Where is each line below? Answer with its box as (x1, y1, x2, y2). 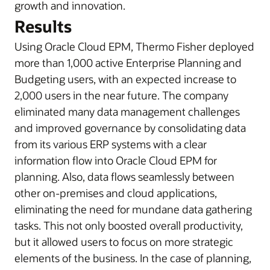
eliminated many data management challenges (14, 104, 240, 119)
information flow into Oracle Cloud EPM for (14, 153, 217, 168)
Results (14, 16, 72, 37)
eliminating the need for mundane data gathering (14, 202, 252, 216)
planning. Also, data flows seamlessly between (14, 169, 234, 184)
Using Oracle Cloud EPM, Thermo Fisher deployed (14, 39, 254, 54)
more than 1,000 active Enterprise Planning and (14, 55, 242, 70)
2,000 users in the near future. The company (14, 88, 228, 102)
